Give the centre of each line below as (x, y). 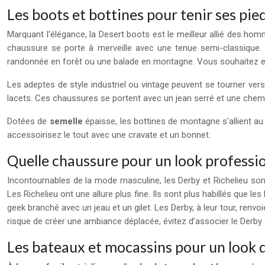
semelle (66, 121)
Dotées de (28, 121)
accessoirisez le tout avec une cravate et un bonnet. (109, 135)
